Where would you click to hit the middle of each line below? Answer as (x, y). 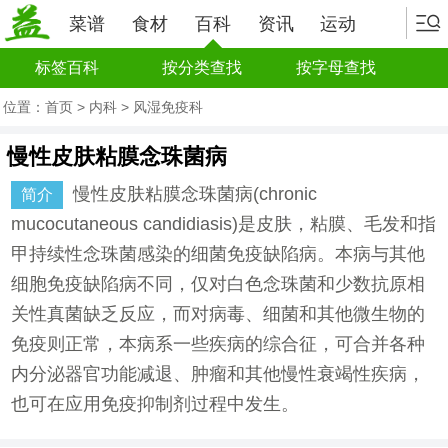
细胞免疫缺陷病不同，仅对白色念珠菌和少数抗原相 (218, 284)
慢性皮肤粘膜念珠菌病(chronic (195, 194)
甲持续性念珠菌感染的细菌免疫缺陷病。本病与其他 (218, 254)
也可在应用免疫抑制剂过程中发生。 (155, 404)
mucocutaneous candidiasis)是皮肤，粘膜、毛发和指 (224, 224)
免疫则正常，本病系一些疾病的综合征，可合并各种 (218, 344)
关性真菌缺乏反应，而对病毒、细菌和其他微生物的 (218, 314)
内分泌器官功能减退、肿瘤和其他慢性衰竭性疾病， (218, 374)
